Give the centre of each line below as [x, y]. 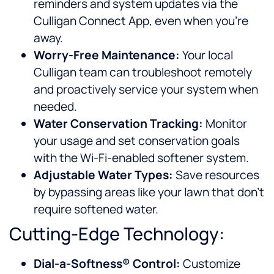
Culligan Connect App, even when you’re [141, 21]
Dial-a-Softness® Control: [107, 264]
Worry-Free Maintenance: [107, 55]
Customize [210, 264]
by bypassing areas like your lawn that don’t [149, 192]
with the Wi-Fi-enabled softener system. [141, 158]
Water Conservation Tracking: [118, 124]
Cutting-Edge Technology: [117, 234]
